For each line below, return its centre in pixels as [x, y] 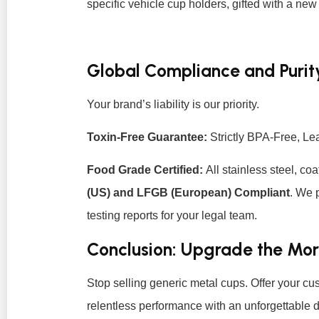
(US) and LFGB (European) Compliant [188, 193]
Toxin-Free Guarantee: [147, 137]
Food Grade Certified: [145, 170]
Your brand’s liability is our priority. [173, 104]
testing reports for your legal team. [172, 216]
